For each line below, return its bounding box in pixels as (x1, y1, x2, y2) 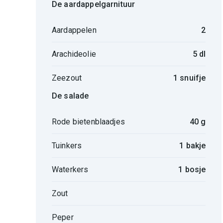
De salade (52, 91, 89, 101)
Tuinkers (52, 140, 82, 150)
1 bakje (179, 140, 206, 150)
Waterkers (52, 164, 89, 174)
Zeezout (52, 73, 82, 83)
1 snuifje (173, 73, 206, 83)
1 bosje (178, 164, 206, 174)
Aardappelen (52, 25, 97, 35)
